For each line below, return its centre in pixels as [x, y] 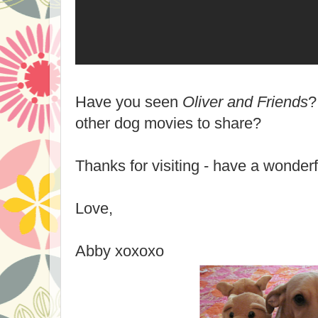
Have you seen [129, 102]
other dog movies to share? [168, 123]
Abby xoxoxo [120, 251]
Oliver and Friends [245, 102]
